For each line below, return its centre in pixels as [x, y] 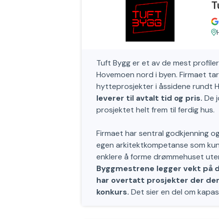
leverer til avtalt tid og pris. [149, 98]
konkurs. [113, 192]
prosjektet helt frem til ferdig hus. [155, 110]
